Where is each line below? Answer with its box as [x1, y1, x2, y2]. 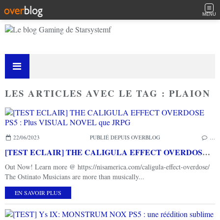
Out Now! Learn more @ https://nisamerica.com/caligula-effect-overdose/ [5, 162, 210, 171]
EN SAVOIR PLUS [15, 188, 61, 196]
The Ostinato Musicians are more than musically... [5, 171, 144, 181]
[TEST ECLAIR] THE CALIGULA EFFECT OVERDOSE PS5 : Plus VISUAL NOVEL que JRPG [202, 146, 210, 158]
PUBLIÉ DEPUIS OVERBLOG [90, 133, 161, 141]
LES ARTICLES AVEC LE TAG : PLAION [5, 86, 211, 100]
